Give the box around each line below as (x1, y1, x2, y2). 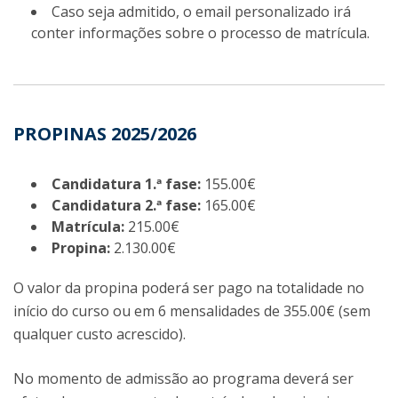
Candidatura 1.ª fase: (52, 174, 201, 194)
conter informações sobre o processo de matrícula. (31, 23, 373, 43)
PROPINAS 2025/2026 (13, 122, 196, 146)
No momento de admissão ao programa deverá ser (13, 369, 354, 388)
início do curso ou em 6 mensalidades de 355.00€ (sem (13, 301, 370, 321)
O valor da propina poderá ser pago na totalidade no (13, 278, 364, 298)
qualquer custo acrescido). (13, 324, 186, 344)
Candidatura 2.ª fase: (52, 195, 201, 215)
